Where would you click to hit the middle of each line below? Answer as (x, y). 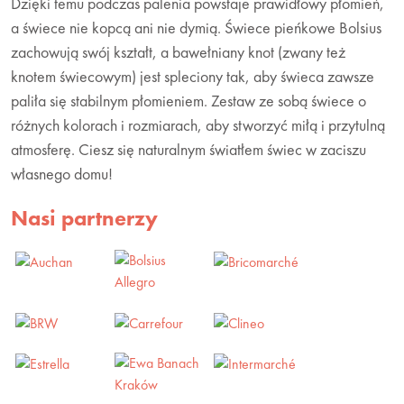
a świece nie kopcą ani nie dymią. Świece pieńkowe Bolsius (196, 27)
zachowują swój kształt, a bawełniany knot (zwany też (178, 51)
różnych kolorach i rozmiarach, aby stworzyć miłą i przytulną (198, 124)
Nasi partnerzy (84, 217)
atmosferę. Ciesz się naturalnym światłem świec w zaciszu (188, 149)
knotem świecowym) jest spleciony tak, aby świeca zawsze (193, 76)
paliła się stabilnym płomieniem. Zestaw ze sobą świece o (188, 100)
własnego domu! (62, 173)
